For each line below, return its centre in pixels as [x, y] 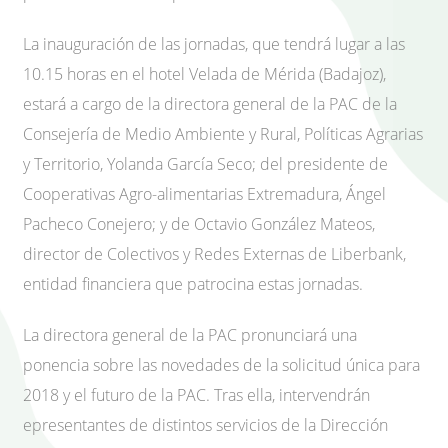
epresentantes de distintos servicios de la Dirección [205, 425]
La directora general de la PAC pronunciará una [190, 335]
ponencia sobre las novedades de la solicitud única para [221, 365]
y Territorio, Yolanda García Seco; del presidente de [205, 164]
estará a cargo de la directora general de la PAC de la [210, 104]
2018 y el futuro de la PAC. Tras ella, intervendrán [196, 395]
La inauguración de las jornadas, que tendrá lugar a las [214, 44]
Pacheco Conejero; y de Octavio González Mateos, [199, 224]
